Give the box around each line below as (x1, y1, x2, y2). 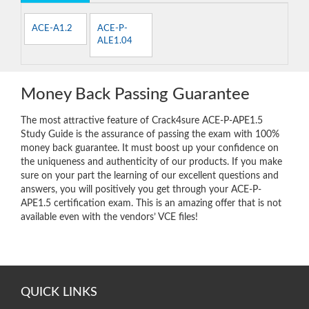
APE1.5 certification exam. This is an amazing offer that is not (21, 198, 281, 208)
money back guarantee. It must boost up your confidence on (21, 143, 279, 153)
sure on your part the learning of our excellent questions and (21, 170, 279, 181)
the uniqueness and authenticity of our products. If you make (21, 157, 282, 167)
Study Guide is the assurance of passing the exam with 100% (21, 129, 279, 139)
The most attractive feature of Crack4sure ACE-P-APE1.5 (21, 115, 263, 126)
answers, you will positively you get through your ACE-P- (21, 184, 261, 195)
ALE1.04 (97, 36, 133, 46)
